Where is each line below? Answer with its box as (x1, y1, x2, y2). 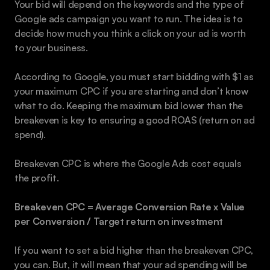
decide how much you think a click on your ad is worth (14, 27, 246, 40)
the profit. (14, 172, 59, 184)
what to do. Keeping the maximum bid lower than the (14, 99, 243, 112)
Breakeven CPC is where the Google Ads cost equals (14, 157, 242, 170)
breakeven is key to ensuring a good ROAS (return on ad (14, 114, 255, 127)
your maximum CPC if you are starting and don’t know (14, 85, 248, 98)
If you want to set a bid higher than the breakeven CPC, (14, 244, 253, 257)
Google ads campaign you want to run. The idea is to (14, 13, 243, 25)
